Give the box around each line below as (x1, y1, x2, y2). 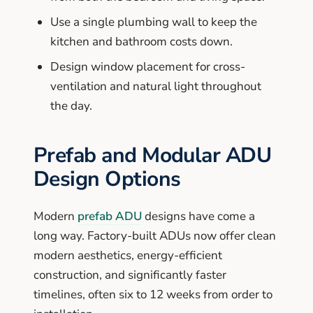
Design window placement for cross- (50, 58, 245, 75)
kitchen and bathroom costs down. (50, 33, 233, 50)
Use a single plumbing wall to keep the (50, 13, 257, 30)
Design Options (34, 164, 181, 194)
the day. (50, 97, 92, 114)
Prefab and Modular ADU (34, 140, 272, 170)
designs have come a (142, 208, 255, 224)
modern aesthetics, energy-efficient (34, 247, 222, 263)
